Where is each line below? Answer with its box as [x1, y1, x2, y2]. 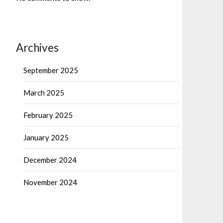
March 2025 [23, 88, 64, 98]
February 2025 [23, 111, 73, 120]
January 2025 [23, 133, 69, 142]
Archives [16, 41, 59, 55]
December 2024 [23, 155, 77, 165]
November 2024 [23, 178, 77, 187]
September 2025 [23, 66, 78, 75]
